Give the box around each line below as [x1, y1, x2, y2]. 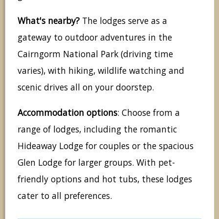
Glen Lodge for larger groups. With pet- [18, 156, 175, 168]
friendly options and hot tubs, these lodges [18, 173, 192, 185]
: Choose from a [117, 106, 180, 118]
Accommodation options [18, 106, 117, 118]
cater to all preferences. [18, 189, 112, 201]
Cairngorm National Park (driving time [18, 48, 173, 60]
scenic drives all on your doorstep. [18, 81, 154, 93]
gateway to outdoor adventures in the [18, 31, 172, 44]
